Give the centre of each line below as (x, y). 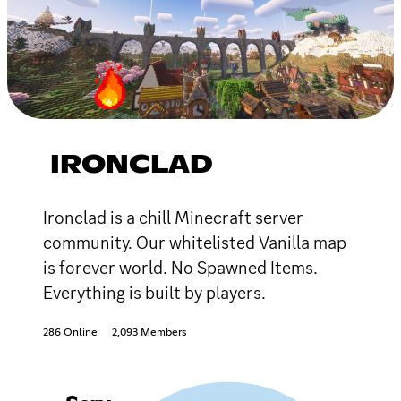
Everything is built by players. (154, 292)
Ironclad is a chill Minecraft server (173, 217)
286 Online (70, 333)
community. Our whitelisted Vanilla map (195, 242)
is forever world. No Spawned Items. (180, 267)
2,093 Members (149, 333)
